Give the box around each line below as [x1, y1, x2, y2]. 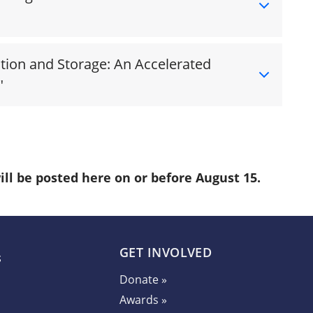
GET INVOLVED [119, 243, 212, 261]
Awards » [119, 291, 167, 307]
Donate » [119, 271, 167, 287]
